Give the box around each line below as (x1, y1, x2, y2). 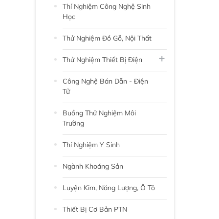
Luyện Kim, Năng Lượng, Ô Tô (63, 183, 155, 192)
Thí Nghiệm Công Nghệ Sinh (63, 1, 151, 11)
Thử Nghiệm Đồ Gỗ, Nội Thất (63, 33, 152, 43)
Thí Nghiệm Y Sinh (63, 140, 120, 149)
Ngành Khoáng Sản (63, 161, 123, 171)
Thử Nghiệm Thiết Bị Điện (63, 55, 142, 64)
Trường (63, 118, 84, 128)
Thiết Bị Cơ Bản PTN (63, 204, 127, 214)
